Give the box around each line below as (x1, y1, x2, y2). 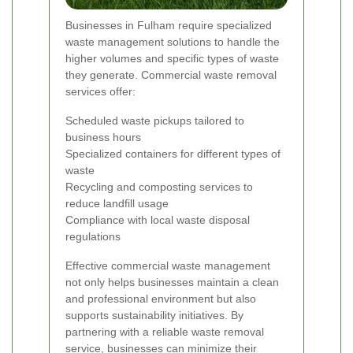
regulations (65, 230, 121, 243)
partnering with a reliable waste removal (65, 325, 264, 339)
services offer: (65, 85, 136, 98)
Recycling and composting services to (65, 180, 253, 194)
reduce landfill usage (65, 197, 169, 210)
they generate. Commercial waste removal (65, 69, 277, 82)
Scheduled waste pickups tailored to (65, 114, 244, 128)
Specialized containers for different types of (65, 147, 281, 161)
